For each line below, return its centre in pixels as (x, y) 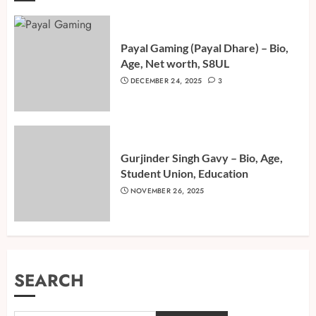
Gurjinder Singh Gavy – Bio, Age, (202, 158)
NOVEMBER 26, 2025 (167, 191)
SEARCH (49, 281)
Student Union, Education (184, 174)
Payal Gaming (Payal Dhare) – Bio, (205, 48)
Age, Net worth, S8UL (175, 63)
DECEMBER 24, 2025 (166, 81)
